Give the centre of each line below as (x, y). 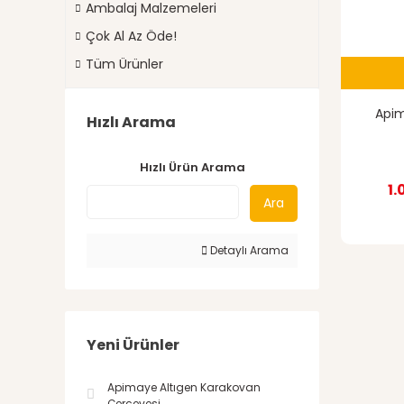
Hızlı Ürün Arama (192, 167)
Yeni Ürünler (133, 345)
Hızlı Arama (131, 122)
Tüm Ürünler (124, 64)
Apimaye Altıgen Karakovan (184, 387)
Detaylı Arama (248, 250)
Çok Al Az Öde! (131, 36)
